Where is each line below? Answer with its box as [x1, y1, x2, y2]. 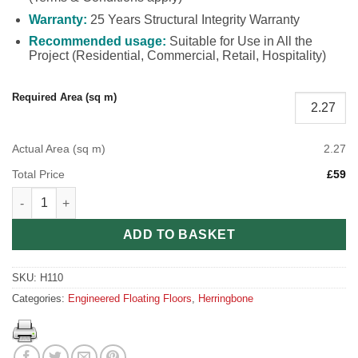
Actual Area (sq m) [12, 142, 105, 156]
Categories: [12, 292, 68, 304]
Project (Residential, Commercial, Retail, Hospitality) [28, 49, 326, 63]
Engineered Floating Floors [68, 292, 192, 304]
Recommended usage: [28, 34, 166, 49]
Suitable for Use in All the [165, 34, 312, 49]
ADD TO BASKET [122, 228, 236, 242]
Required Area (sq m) [12, 90, 117, 103]
